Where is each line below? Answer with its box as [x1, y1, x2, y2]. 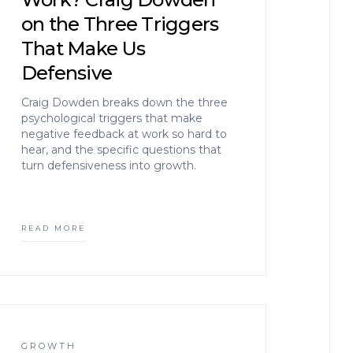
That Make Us [20, 37, 146, 60]
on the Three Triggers [20, 13, 219, 35]
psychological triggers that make [20, 111, 203, 125]
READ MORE [20, 224, 86, 232]
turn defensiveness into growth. [20, 158, 196, 173]
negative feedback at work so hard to [20, 127, 227, 141]
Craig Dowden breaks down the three [20, 95, 228, 110]
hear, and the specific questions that [20, 143, 221, 157]
